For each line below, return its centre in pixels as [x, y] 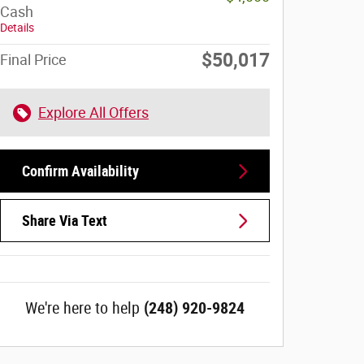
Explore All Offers [93, 113]
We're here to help [82, 308]
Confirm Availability [80, 171]
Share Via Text [65, 221]
